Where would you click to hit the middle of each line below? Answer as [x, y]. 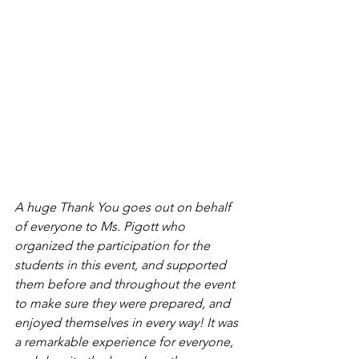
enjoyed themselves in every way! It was [128, 322]
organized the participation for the [114, 245]
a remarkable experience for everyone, [125, 341]
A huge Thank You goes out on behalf [124, 207]
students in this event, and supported [122, 264]
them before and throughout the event [126, 284]
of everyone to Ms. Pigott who [101, 226]
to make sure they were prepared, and [124, 303]
